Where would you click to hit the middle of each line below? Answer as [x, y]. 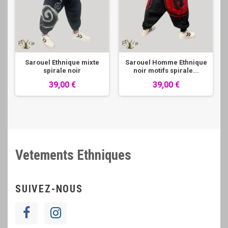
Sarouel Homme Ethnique [166, 62]
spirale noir [62, 70]
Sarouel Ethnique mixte [62, 62]
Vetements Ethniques [73, 155]
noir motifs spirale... [166, 70]
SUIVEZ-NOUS [49, 189]
